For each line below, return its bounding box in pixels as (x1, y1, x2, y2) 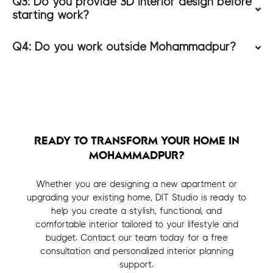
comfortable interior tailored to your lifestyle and (35, 220, 238, 230)
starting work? (12, 10, 89, 22)
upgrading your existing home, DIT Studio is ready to (27, 193, 246, 203)
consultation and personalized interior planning (40, 247, 233, 257)
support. (119, 260, 154, 270)
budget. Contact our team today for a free (45, 233, 228, 243)
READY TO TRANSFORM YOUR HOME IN (34, 135, 239, 147)
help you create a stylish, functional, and (51, 207, 222, 216)
